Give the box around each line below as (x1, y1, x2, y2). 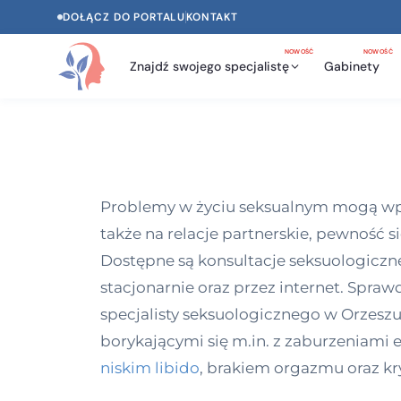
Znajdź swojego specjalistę (129, 57, 289, 74)
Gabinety (323, 57, 380, 74)
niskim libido (100, 359, 200, 377)
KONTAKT (186, 9, 238, 24)
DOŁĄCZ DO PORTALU (63, 9, 186, 24)
